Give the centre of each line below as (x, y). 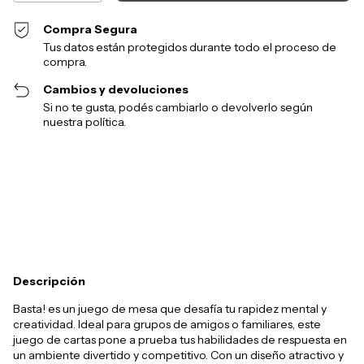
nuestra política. (85, 122)
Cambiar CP (324, 163)
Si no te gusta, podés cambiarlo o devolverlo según (178, 108)
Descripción (49, 282)
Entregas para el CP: (58, 163)
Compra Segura (91, 30)
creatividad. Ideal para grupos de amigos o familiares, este (167, 325)
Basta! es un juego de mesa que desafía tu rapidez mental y (170, 309)
